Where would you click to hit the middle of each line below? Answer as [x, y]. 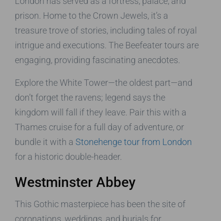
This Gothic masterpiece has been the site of [100, 204]
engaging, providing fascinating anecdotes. [97, 60]
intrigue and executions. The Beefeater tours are [107, 45]
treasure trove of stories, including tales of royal [106, 30]
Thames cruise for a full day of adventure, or [99, 127]
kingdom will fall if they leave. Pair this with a [101, 112]
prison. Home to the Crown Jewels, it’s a [92, 15]
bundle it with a [45, 142]
